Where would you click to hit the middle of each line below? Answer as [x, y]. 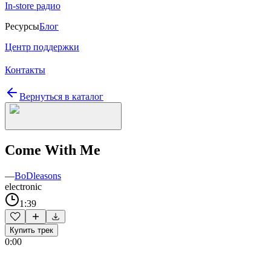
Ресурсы [22, 26]
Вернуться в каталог [61, 96]
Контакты [25, 70]
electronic [23, 186]
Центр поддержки [42, 47]
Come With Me [53, 150]
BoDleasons [38, 175]
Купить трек [31, 230]
